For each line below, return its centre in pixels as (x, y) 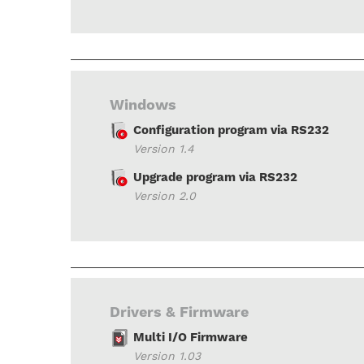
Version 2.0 (165, 195)
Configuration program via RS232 (231, 130)
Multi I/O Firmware (191, 338)
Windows (143, 104)
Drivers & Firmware (179, 312)
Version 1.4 (164, 148)
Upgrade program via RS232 (215, 177)
